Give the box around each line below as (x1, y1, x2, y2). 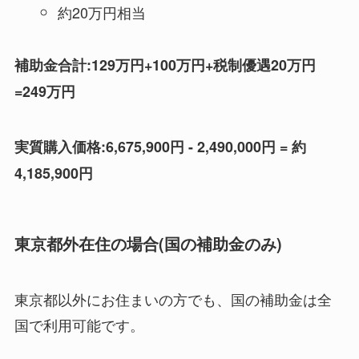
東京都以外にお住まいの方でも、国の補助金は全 (14, 288, 332, 310)
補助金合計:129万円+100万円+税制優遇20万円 (14, 54, 316, 75)
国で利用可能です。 (14, 314, 144, 336)
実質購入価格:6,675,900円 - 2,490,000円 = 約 (14, 135, 306, 157)
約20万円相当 (57, 2, 146, 23)
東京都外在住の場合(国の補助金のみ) (14, 232, 282, 255)
